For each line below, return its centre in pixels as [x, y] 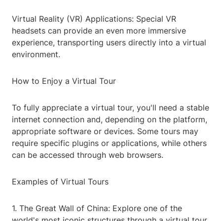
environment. [36, 55]
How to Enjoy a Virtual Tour [64, 81]
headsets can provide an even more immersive [99, 31]
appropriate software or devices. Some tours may [105, 131]
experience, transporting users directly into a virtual [109, 43]
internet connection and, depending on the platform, [110, 120]
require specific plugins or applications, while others [109, 143]
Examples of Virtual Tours [60, 182]
